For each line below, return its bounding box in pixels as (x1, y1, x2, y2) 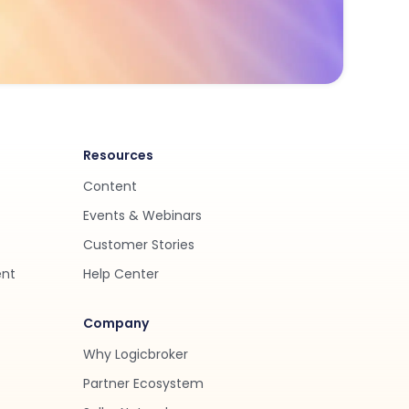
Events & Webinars (83, 206, 202, 225)
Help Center (83, 265, 159, 283)
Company (83, 314, 149, 332)
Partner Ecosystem (83, 374, 204, 393)
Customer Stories (83, 236, 194, 254)
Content (83, 177, 137, 195)
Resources (83, 146, 153, 164)
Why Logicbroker (83, 345, 188, 363)
